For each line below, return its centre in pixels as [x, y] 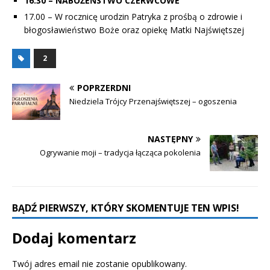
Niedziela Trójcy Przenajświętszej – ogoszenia [153, 101]
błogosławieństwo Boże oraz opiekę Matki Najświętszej [134, 30]
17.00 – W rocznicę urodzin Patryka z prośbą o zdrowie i [133, 16]
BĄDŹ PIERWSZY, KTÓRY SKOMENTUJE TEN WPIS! [126, 208]
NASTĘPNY [170, 139]
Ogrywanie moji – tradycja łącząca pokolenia [120, 152]
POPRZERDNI [104, 87]
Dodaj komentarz [74, 237]
